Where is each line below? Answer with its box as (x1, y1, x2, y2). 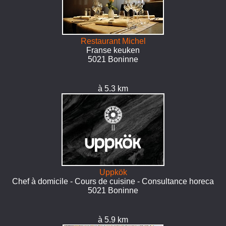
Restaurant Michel (80, 37, 146, 45)
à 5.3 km (98, 84, 128, 93)
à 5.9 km (98, 215, 128, 224)
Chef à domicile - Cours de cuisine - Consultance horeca (12, 177, 214, 186)
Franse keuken (86, 46, 140, 54)
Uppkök (99, 168, 127, 177)
